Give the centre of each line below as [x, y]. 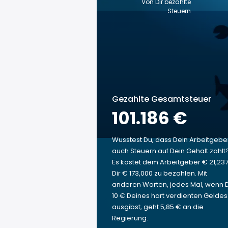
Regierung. [130, 218]
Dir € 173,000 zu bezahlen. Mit [160, 173]
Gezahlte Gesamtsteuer [162, 99]
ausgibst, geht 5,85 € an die [158, 207]
